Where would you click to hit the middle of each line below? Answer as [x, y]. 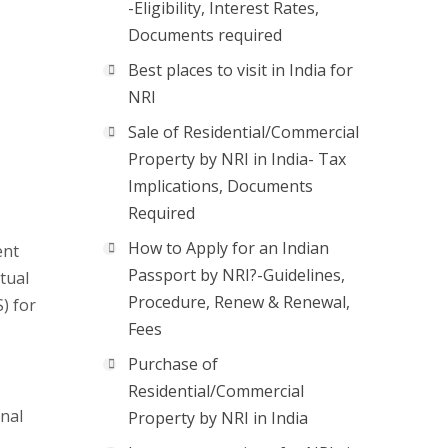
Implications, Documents [220, 186]
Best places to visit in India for [240, 70]
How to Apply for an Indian [228, 248]
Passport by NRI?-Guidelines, [236, 275]
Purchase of [173, 364]
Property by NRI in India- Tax [237, 159]
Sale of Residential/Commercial [243, 132]
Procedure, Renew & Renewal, [239, 302]
